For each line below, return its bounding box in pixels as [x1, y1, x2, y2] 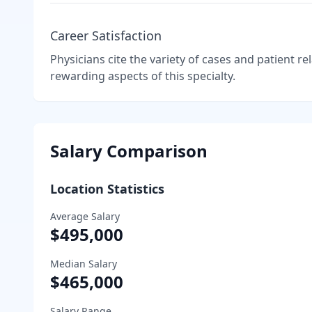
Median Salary [50, 256, 117, 270]
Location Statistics [50, 180, 164, 197]
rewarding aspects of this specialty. [50, 68, 235, 84]
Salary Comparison [50, 139, 208, 162]
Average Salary [50, 209, 120, 223]
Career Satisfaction [50, 26, 162, 44]
